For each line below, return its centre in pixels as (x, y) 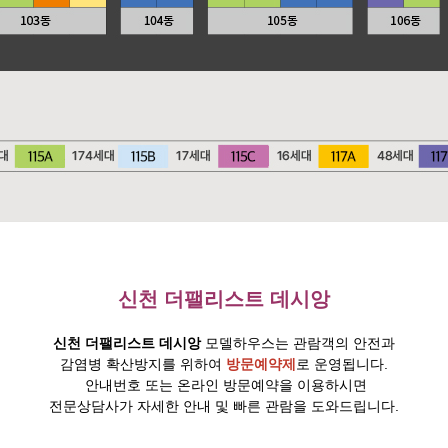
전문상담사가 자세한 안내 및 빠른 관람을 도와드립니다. (224, 406)
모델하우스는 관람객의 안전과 (300, 343)
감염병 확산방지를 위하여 (143, 364)
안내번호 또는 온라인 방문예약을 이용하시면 (224, 385)
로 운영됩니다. (342, 364)
